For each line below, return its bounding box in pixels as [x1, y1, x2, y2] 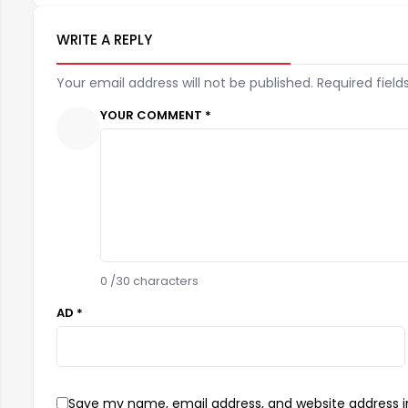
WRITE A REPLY [56, 29, 152, 49]
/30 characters [107, 271, 199, 290]
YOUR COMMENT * [100, 106, 211, 124]
